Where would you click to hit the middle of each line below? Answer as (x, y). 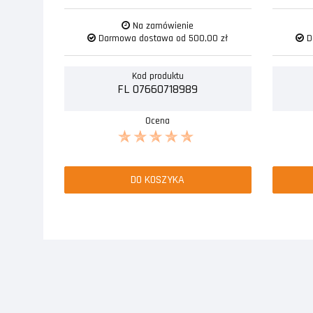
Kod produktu (158, 76)
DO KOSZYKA (158, 180)
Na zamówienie (162, 26)
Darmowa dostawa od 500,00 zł (162, 38)
